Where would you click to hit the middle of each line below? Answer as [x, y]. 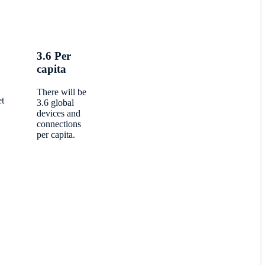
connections [59, 124]
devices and [58, 113]
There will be [61, 92]
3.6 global [55, 102]
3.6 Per [54, 56]
